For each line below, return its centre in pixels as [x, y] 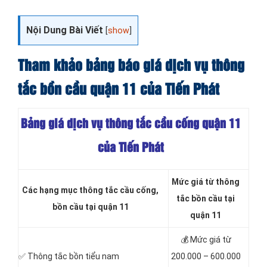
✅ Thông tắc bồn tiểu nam [69, 257]
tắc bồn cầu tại [206, 199]
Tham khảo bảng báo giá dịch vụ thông [131, 66]
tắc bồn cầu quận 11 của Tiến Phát [119, 90]
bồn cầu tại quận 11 [90, 207]
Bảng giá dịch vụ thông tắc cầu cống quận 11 [131, 124]
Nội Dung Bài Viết [65, 30]
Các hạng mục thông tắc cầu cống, [90, 190]
